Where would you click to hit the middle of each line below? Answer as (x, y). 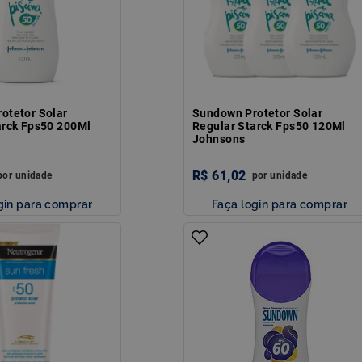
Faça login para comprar (280, 204)
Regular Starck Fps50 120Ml (269, 126)
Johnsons (219, 139)
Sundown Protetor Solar (258, 113)
